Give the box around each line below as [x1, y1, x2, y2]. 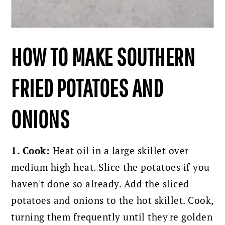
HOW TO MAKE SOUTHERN [11, 43, 195, 71]
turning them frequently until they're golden [11, 210, 213, 223]
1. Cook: [11, 144, 50, 157]
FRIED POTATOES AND [11, 74, 163, 102]
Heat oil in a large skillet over [50, 144, 189, 157]
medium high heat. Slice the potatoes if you [11, 161, 210, 173]
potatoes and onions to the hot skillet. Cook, [11, 194, 213, 206]
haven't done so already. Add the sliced [11, 177, 189, 190]
